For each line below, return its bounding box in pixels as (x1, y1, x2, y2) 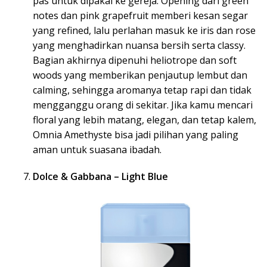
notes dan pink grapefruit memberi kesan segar (33, 9, 248, 23)
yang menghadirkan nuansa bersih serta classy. (33, 39, 246, 52)
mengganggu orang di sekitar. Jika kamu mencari (33, 98, 253, 112)
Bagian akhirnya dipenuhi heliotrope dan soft (33, 54, 237, 67)
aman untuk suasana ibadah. (33, 143, 162, 157)
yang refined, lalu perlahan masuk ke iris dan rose (33, 24, 256, 38)
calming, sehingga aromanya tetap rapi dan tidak (33, 83, 252, 97)
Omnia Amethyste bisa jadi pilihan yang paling (33, 128, 238, 142)
